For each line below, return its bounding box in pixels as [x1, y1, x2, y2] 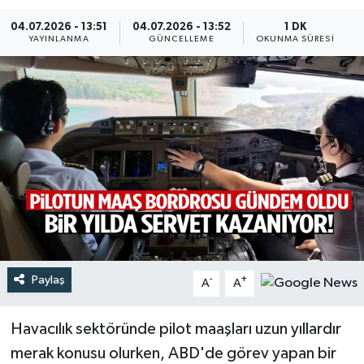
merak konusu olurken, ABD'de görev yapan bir [10, 344, 336, 362]
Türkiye [43, 22, 93, 36]
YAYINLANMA [28, 34, 89, 43]
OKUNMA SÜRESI [255, 34, 335, 43]
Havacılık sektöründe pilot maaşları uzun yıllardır [10, 320, 341, 337]
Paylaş [31, 273, 65, 286]
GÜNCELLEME [148, 34, 214, 43]
